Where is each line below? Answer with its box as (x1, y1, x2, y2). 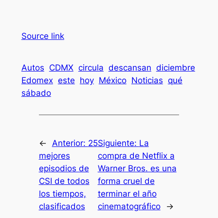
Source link (21, 31, 64, 41)
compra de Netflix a (97, 151, 175, 161)
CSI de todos (38, 176, 90, 186)
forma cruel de (97, 176, 155, 186)
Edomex (21, 75, 53, 85)
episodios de (38, 163, 89, 174)
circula (78, 62, 104, 73)
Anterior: (52, 138, 88, 148)
